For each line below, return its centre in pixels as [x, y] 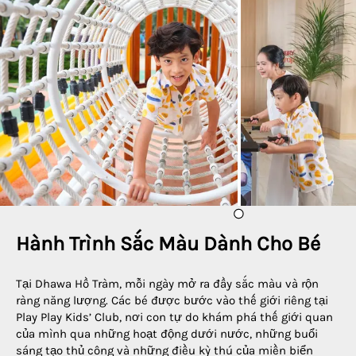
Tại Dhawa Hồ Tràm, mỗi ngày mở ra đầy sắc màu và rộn [167, 283]
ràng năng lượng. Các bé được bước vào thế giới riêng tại [172, 300]
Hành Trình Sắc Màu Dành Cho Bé [168, 244]
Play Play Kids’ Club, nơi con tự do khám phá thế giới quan [174, 317]
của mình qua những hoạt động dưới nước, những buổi [167, 333]
